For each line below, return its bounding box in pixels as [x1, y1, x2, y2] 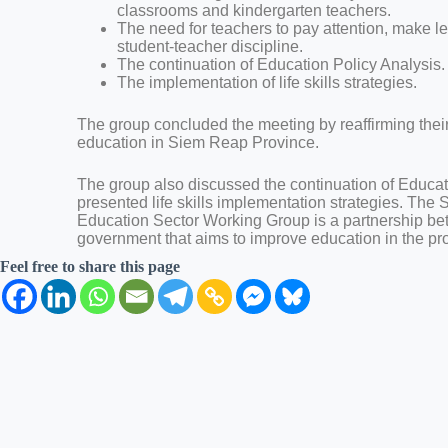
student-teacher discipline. [117, 38, 304, 55]
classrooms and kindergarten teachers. [117, 2, 392, 19]
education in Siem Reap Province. [77, 134, 320, 151]
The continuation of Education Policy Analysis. [117, 56, 446, 73]
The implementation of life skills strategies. [117, 74, 418, 91]
